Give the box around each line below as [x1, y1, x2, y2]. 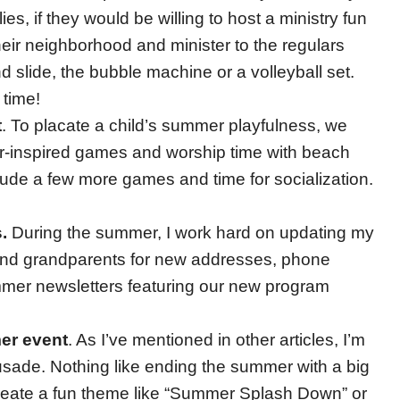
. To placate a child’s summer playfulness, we [2, 116, 347, 136]
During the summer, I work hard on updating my [7, 223, 374, 243]
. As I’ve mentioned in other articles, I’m [68, 330, 365, 350]
